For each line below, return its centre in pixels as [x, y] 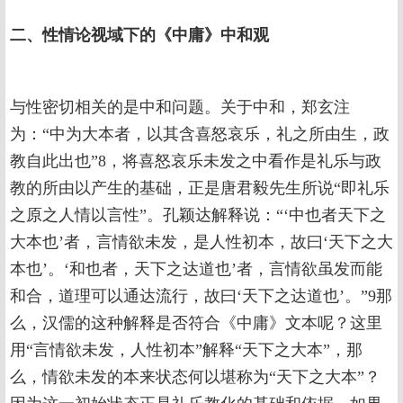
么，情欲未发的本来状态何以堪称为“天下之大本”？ [195, 377]
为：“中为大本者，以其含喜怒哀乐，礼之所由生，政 [200, 134]
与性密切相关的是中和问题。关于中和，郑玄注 [180, 107]
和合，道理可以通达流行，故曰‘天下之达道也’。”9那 [201, 296]
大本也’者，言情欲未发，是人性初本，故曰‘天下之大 [201, 242]
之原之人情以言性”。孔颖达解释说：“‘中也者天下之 [198, 215]
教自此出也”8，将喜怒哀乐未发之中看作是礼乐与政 [196, 161]
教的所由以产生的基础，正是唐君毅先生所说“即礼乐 [200, 188]
